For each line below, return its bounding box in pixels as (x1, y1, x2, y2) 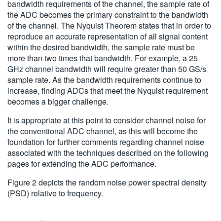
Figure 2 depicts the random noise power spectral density (7, 176, 207, 188)
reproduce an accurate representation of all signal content (7, 30, 208, 42)
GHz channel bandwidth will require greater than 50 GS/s (7, 63, 206, 74)
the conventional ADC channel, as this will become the (7, 125, 198, 137)
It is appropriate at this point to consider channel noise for (7, 114, 206, 126)
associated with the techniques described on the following (7, 147, 209, 158)
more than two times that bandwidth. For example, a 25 (7, 52, 198, 64)
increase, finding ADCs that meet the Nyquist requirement (7, 84, 208, 96)
